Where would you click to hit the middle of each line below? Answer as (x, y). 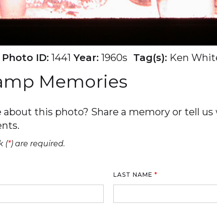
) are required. (38, 144)
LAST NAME (134, 175)
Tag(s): (147, 58)
